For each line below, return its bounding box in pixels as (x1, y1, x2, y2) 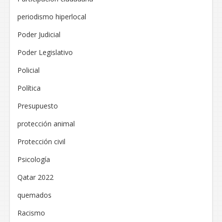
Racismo (17, 208, 45, 218)
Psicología (17, 155, 50, 165)
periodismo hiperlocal (17, 12, 86, 22)
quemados (17, 190, 52, 200)
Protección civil (17, 137, 65, 147)
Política (17, 83, 41, 93)
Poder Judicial (17, 30, 60, 40)
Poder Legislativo (17, 48, 73, 57)
